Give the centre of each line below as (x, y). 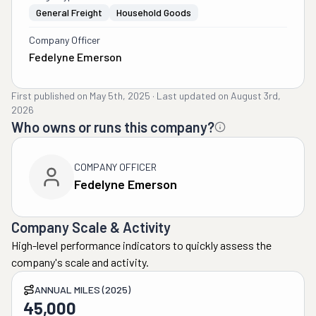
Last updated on (193, 96)
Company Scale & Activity (91, 227)
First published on (49, 96)
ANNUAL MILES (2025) (83, 290)
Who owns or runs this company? (113, 127)
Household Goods (154, 12)
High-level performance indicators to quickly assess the (141, 245)
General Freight (69, 12)
